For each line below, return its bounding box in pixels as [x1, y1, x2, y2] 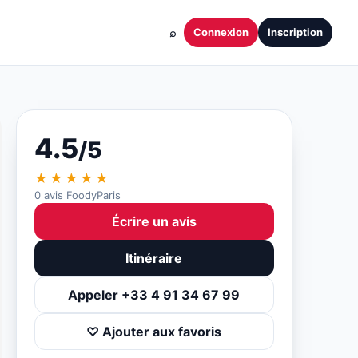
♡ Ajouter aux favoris [86, 324, 222, 340]
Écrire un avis [111, 213, 197, 229]
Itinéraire [125, 250, 183, 266]
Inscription [268, 26, 323, 38]
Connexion [193, 26, 249, 38]
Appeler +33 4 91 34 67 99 [68, 287, 241, 303]
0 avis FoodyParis [34, 189, 121, 201]
